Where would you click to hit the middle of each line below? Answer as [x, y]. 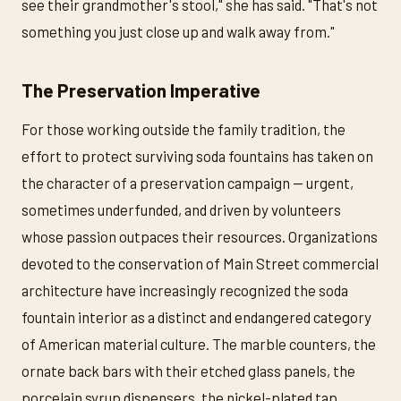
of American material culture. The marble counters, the [199, 344]
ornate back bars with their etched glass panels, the [188, 371]
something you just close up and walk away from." [178, 32]
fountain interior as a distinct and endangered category [196, 317]
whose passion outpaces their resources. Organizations [200, 236]
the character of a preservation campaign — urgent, [188, 183]
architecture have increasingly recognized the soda [185, 290]
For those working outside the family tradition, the [183, 129]
